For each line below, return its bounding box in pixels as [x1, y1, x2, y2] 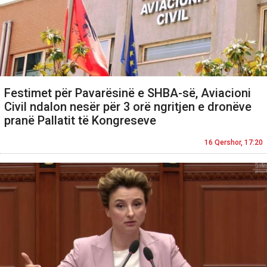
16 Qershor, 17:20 [204, 138, 263, 147]
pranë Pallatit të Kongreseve [4, 113, 156, 128]
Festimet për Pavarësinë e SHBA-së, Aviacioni [4, 86, 251, 101]
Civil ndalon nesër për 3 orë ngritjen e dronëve [4, 100, 252, 114]
